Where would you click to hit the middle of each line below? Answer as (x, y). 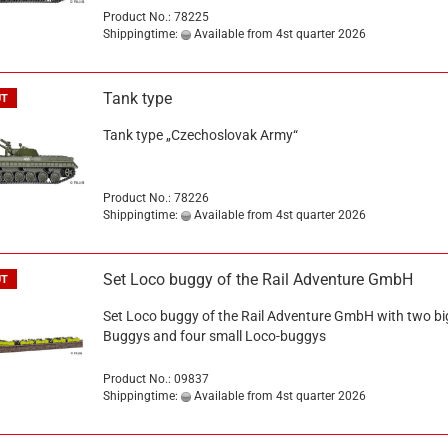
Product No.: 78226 (155, 198)
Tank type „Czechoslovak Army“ (200, 135)
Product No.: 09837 (155, 379)
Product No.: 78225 (155, 17)
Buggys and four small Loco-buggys (214, 336)
